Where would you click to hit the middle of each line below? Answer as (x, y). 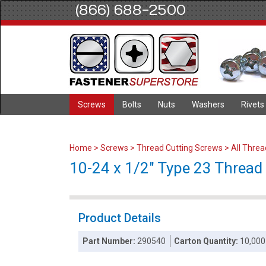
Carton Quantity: (207, 241)
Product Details (120, 218)
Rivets (253, 104)
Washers (208, 104)
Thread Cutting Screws (180, 148)
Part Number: (110, 241)
